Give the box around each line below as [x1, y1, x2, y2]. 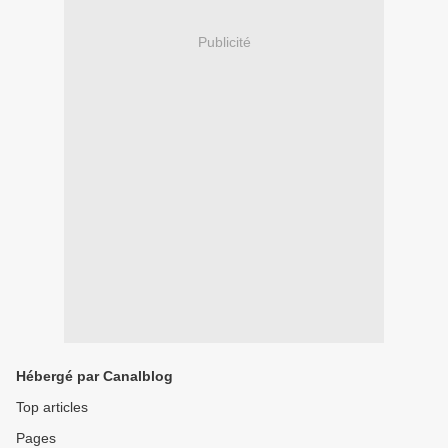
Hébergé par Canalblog [16, 368, 173, 384]
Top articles [16, 399, 88, 415]
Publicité [197, 34, 251, 51]
